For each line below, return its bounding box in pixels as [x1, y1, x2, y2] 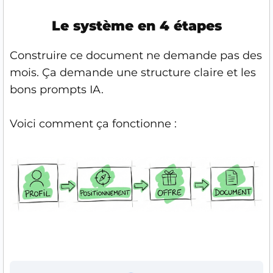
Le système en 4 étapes [51, 18, 222, 34]
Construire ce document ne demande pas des [10, 49, 262, 62]
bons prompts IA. [10, 83, 104, 96]
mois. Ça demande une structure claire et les [10, 66, 256, 79]
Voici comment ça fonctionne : [10, 117, 177, 130]
